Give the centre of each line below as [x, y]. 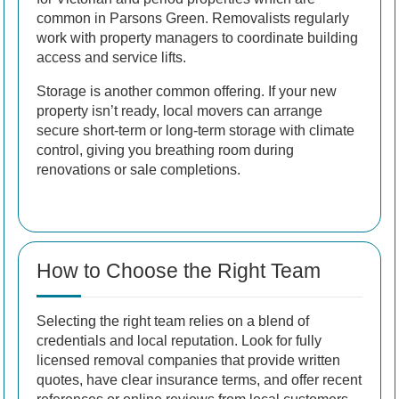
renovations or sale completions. [138, 169]
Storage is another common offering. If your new [187, 91]
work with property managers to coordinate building [197, 37]
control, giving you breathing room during [165, 150]
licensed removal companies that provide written [188, 360]
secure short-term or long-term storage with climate [195, 130]
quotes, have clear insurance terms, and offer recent [199, 379]
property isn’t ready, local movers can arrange [179, 110]
